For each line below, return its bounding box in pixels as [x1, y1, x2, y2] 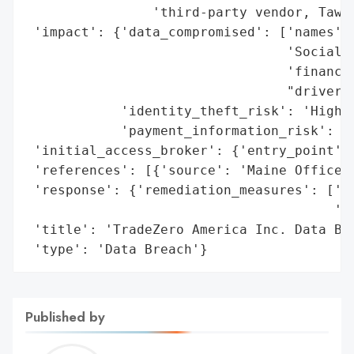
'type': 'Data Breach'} [26, 241, 208, 257]
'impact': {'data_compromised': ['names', [26, 24, 350, 40]
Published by [25, 306, 105, 327]
